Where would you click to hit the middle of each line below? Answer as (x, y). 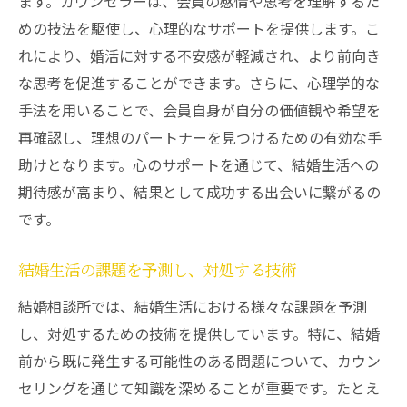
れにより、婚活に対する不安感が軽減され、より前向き (199, 55)
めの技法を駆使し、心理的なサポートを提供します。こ (199, 28)
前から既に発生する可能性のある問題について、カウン (199, 361)
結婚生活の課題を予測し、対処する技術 (157, 271)
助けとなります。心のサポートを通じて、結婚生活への (199, 164)
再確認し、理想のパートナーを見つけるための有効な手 (200, 137)
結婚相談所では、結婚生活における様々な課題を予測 (193, 306)
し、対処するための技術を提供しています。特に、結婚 (199, 333)
